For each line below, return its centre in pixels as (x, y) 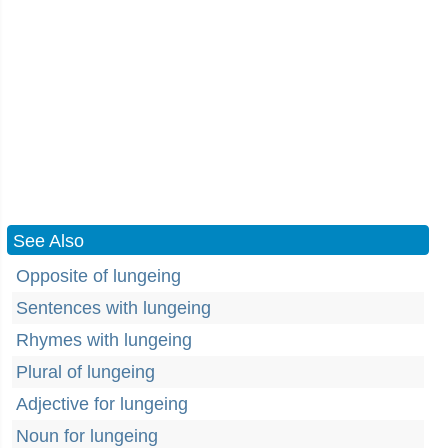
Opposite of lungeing (98, 276)
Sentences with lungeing (113, 308)
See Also (48, 241)
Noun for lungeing (87, 436)
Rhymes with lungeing (104, 340)
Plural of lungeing (85, 372)
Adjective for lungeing (102, 404)
